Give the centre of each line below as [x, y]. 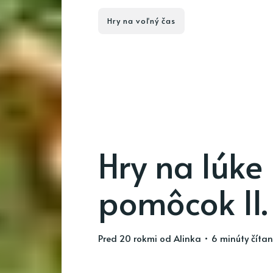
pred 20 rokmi [130, 238]
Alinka [187, 238]
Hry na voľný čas [141, 20]
